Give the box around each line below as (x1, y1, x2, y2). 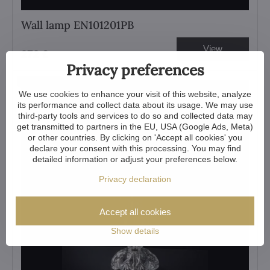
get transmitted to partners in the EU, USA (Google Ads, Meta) (17, 122, 253, 131)
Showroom (22, 78, 59, 86)
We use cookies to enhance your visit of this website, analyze (19, 89, 251, 99)
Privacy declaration (99, 174, 171, 184)
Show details (111, 226, 159, 236)
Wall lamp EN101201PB (21, 18, 134, 32)
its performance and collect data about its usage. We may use (17, 100, 253, 110)
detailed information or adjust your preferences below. (33, 154, 237, 164)
